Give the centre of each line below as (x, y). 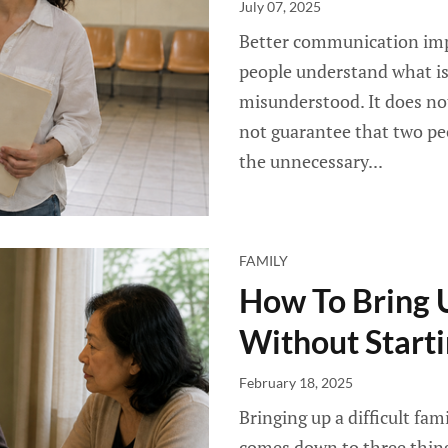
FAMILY (263, 260)
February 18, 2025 (296, 382)
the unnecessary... (311, 161)
